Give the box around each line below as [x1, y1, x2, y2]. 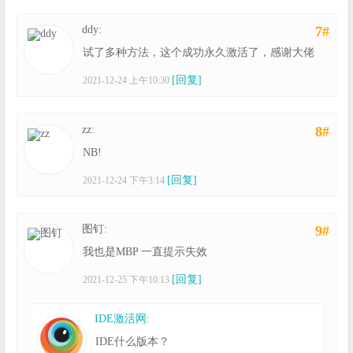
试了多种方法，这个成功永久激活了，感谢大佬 [83, 46, 315, 59]
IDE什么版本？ [95, 335, 170, 347]
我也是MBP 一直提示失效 [83, 245, 208, 258]
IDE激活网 [95, 312, 147, 325]
